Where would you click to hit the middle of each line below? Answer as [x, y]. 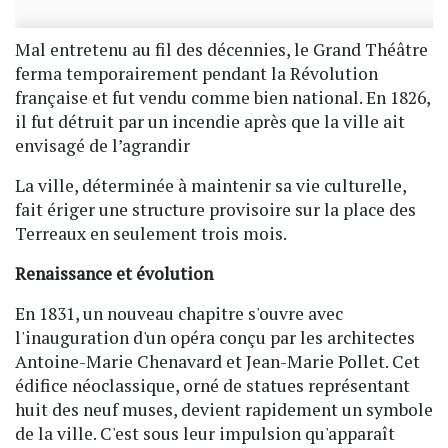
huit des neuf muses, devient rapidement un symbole [224, 409]
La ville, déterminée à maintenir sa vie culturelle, [210, 185]
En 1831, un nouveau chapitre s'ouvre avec [179, 313]
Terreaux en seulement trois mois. [151, 233]
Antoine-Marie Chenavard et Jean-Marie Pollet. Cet [217, 361]
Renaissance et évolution [114, 273]
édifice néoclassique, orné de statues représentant [212, 385]
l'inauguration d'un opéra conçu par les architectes [215, 337]
